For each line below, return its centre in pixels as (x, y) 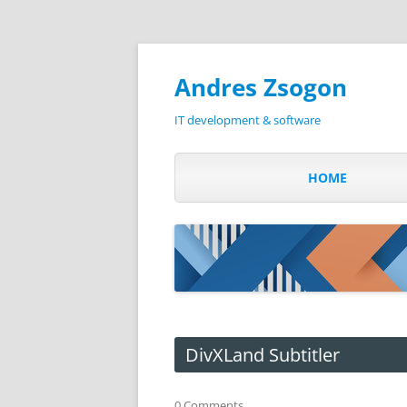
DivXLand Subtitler (262, 354)
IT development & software (248, 120)
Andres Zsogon (261, 87)
